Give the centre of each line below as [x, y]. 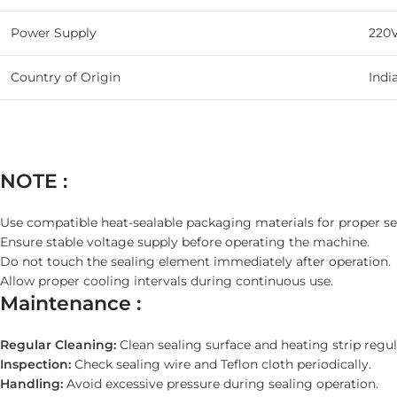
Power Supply [54, 33]
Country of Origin [66, 78]
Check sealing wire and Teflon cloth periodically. [221, 365]
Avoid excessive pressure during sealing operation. [221, 384]
